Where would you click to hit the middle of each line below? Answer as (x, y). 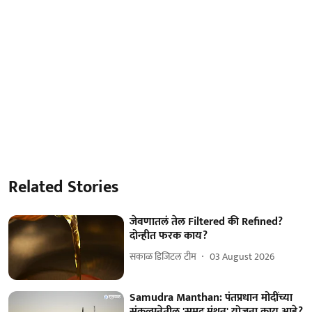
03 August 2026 (242, 257)
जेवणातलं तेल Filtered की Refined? (206, 221)
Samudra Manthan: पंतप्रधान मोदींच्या (211, 298)
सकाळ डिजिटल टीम (163, 257)
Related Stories (63, 187)
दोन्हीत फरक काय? (169, 235)
